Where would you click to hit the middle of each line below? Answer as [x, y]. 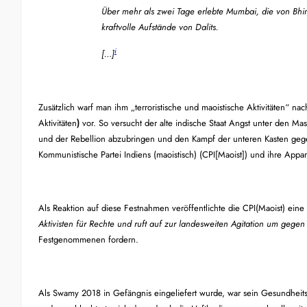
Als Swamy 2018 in [76, 293]
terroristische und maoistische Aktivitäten [210, 107]
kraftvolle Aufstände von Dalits [159, 27]
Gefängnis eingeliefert [155, 293]
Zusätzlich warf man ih [80, 107]
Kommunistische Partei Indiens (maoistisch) [118, 154]
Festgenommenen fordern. [88, 240]
